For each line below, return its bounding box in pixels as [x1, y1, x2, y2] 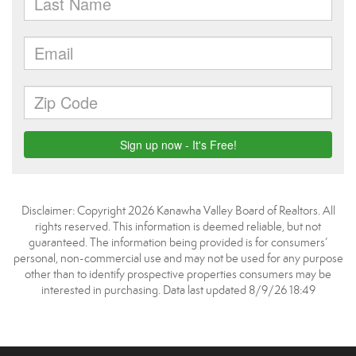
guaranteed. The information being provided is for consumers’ [29, 235, 327, 250]
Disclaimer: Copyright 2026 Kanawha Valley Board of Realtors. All [21, 203, 335, 218]
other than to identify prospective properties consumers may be [25, 267, 331, 281]
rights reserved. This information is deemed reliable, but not [35, 219, 321, 234]
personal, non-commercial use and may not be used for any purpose [13, 251, 343, 265]
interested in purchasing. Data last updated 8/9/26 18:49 [41, 283, 315, 297]
